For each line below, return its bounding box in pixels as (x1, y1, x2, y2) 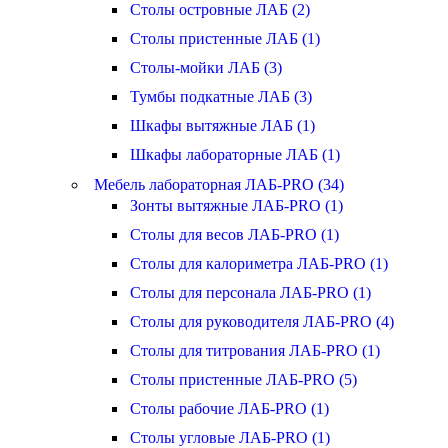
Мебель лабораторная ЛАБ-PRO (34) (94, 176, 344, 193)
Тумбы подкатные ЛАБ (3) (130, 88, 312, 105)
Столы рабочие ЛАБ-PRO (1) (130, 400, 329, 417)
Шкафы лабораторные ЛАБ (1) (130, 146, 340, 163)
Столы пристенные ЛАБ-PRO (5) (130, 371, 357, 388)
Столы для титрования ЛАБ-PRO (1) (130, 342, 380, 359)
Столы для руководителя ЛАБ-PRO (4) (130, 313, 394, 330)
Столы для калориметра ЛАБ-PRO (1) (130, 255, 388, 272)
